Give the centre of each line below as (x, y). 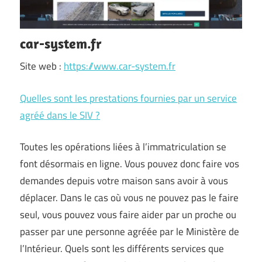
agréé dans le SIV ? (60, 115)
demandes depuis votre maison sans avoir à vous (124, 181)
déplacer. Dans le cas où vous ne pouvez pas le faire (129, 198)
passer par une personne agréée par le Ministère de (130, 232)
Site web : (42, 66)
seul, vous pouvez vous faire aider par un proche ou (128, 215)
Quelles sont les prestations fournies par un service (128, 98)
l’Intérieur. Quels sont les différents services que (122, 249)
